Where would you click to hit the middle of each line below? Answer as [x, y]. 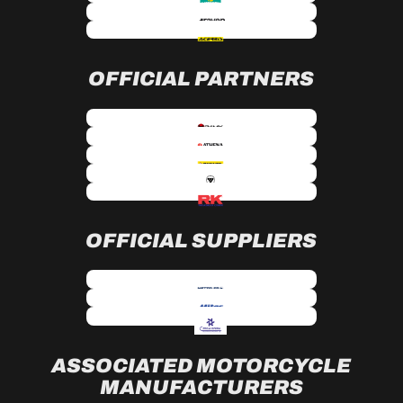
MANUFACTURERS [201, 387]
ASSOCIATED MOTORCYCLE [201, 365]
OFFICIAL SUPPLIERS [201, 240]
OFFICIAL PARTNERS [201, 79]
